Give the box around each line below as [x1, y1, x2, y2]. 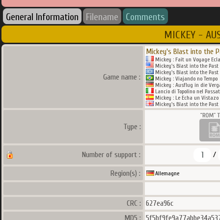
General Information [6, 11, 79, 23]
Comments [126, 11, 165, 23]
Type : [123, 122, 141, 131]
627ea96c [146, 199, 173, 208]
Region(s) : [110, 169, 140, 178]
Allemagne [155, 170, 179, 177]
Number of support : [82, 150, 140, 159]
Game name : [103, 73, 140, 82]
